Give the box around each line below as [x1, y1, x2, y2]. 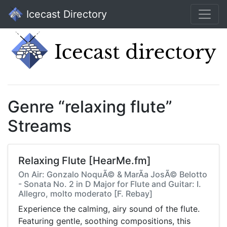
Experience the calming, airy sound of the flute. [18, 204, 200, 214]
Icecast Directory [23, 8, 107, 20]
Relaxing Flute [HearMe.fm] [18, 155, 151, 167]
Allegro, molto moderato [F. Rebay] [18, 188, 153, 199]
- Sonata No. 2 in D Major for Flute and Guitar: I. [18, 179, 201, 190]
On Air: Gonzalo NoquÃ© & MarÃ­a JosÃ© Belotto [18, 169, 207, 180]
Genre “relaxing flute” [8, 97, 172, 117]
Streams [8, 116, 71, 136]
